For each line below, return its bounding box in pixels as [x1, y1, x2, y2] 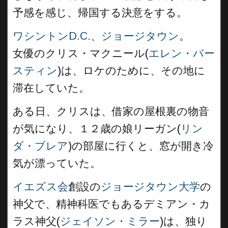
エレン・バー [149, 47, 215, 60]
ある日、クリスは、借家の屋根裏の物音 [13, 105, 209, 118]
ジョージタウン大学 [101, 181, 200, 193]
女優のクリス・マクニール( [13, 47, 149, 60]
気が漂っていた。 [13, 157, 101, 169]
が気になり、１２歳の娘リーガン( [13, 123, 181, 135]
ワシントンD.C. [13, 30, 91, 42]
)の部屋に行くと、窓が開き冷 [68, 140, 214, 152]
